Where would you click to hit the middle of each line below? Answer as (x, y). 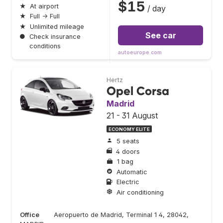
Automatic (132, 172)
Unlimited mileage (57, 26)
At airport (44, 6)
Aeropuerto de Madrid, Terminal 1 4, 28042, (121, 215)
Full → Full (45, 16)
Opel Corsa (138, 91)
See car (161, 35)
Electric (128, 182)
